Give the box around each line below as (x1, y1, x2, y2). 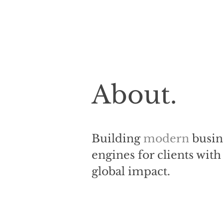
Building (92, 132, 143, 145)
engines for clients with (92, 148, 221, 162)
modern (143, 132, 189, 145)
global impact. (92, 165, 173, 178)
